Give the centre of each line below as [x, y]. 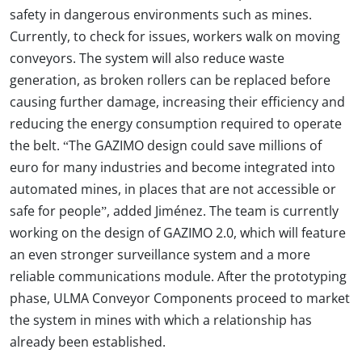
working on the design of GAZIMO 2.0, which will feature [178, 233]
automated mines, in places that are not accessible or [173, 189]
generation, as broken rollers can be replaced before [170, 80]
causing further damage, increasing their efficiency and [177, 102]
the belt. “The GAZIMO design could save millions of [166, 145]
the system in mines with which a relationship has [161, 320]
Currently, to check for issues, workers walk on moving [175, 36]
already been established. [88, 342]
